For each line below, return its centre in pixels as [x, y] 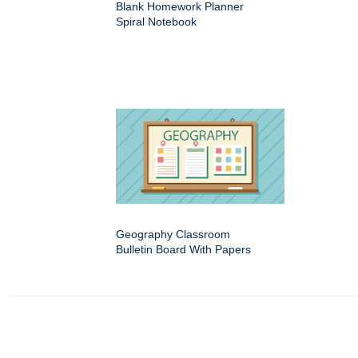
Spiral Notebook [156, 22]
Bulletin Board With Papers [183, 249]
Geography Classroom [173, 234]
